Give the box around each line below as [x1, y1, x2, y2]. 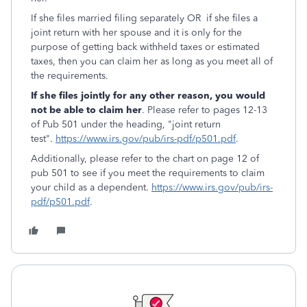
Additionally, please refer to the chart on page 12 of [31, 153, 259, 164]
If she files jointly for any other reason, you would [31, 90, 265, 101]
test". [31, 133, 56, 145]
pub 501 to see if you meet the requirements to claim [31, 167, 265, 179]
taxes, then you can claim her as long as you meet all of [31, 56, 273, 67]
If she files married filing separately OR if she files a [31, 12, 258, 24]
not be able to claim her [31, 104, 142, 116]
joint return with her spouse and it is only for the [31, 27, 242, 38]
